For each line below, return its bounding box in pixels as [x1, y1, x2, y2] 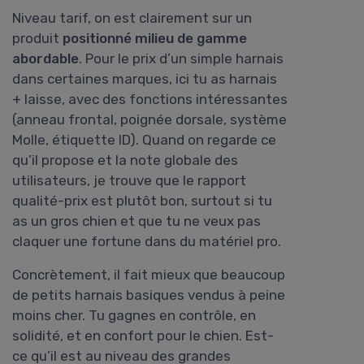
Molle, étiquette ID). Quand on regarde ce [12, 132, 276, 149]
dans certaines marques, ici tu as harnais [12, 71, 277, 88]
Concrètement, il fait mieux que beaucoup [12, 266, 285, 284]
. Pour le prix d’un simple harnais [79, 50, 284, 67]
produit [12, 30, 63, 47]
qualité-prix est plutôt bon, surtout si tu [12, 193, 272, 210]
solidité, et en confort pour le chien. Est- [12, 327, 274, 344]
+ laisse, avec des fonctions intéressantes [12, 91, 288, 108]
